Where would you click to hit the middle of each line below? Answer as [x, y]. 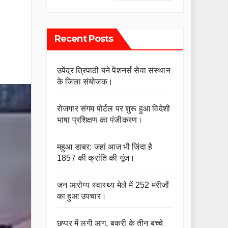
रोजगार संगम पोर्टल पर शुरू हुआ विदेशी [113, 109]
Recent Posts [84, 39]
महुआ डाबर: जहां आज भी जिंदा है [105, 147]
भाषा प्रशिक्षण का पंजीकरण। [100, 120]
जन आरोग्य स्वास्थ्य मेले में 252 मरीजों [113, 185]
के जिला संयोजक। [85, 82]
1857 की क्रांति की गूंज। [96, 158]
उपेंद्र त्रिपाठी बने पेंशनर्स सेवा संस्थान [114, 70]
